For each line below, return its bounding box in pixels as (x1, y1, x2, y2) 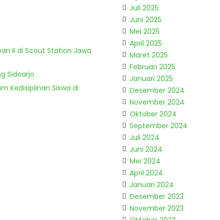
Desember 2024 (130, 85, 185, 95)
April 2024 (130, 168, 163, 178)
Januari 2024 (130, 180, 174, 190)
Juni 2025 (130, 15, 162, 25)
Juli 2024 (130, 133, 160, 142)
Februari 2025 (130, 62, 175, 72)
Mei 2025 (130, 27, 160, 36)
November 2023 (130, 203, 184, 213)
